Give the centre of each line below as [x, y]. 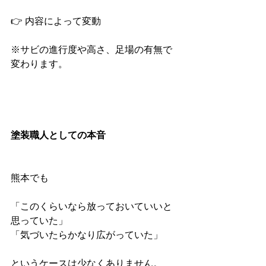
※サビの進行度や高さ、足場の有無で [91, 50]
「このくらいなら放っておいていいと [91, 206]
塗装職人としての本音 [58, 135]
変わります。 [39, 64]
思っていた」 [39, 221]
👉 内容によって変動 [56, 21]
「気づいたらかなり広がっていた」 [87, 235]
